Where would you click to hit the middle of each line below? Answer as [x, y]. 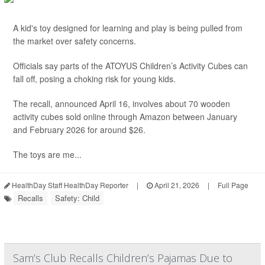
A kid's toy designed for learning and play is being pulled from [128, 28]
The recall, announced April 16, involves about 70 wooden [122, 104]
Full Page [233, 185]
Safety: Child [77, 198]
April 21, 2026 [176, 185]
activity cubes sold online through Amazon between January [125, 117]
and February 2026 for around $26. [79, 130]
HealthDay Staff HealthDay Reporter [69, 185]
